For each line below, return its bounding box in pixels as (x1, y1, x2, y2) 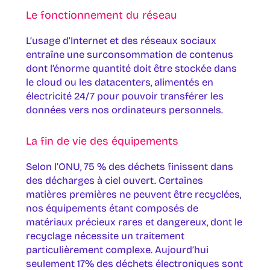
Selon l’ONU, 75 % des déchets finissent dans (25, 160, 233, 172)
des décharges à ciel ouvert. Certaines (25, 174, 203, 186)
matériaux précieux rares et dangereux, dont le (25, 216, 242, 228)
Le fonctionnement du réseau (25, 8, 177, 22)
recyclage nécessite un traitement (25, 230, 184, 242)
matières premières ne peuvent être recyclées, (25, 188, 241, 200)
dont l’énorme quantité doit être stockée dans (25, 63, 237, 75)
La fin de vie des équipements (25, 134, 178, 148)
